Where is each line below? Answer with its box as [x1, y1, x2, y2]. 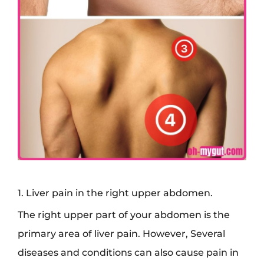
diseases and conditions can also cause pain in [18, 246, 239, 258]
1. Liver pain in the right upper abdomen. [18, 186, 213, 199]
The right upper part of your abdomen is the [18, 208, 230, 220]
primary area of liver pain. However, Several [18, 227, 225, 239]
